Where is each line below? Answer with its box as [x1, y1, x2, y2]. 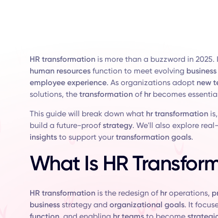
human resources [29, 66, 91, 75]
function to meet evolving [90, 66, 186, 75]
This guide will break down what [29, 109, 146, 118]
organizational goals [109, 200, 184, 209]
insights [29, 132, 57, 142]
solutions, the [29, 90, 79, 99]
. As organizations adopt [106, 78, 197, 87]
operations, [166, 188, 212, 198]
